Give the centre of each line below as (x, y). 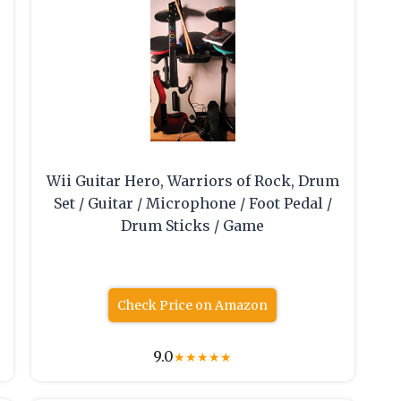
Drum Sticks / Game (193, 226)
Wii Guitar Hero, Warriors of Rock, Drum (192, 181)
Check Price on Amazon (193, 306)
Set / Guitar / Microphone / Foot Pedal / (192, 204)
